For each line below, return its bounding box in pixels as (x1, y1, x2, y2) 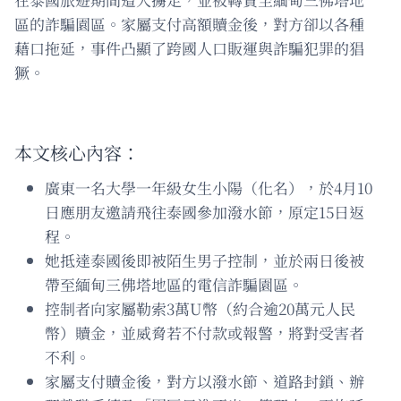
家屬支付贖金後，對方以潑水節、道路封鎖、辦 (45, 369, 364, 392)
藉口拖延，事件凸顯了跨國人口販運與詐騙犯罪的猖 (14, 36, 364, 59)
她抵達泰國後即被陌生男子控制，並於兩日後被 (45, 248, 364, 271)
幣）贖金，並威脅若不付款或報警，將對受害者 (45, 320, 364, 344)
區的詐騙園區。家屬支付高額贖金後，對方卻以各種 (14, 12, 364, 35)
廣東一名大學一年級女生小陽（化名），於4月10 (45, 175, 372, 199)
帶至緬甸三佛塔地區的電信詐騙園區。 (45, 272, 303, 295)
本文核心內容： (14, 139, 140, 166)
